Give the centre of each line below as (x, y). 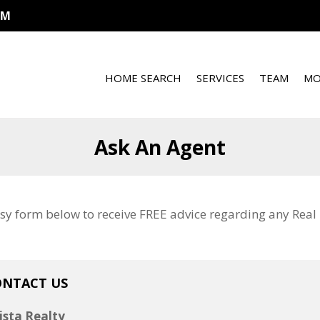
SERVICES (221, 78)
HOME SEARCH (144, 78)
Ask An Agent (160, 147)
